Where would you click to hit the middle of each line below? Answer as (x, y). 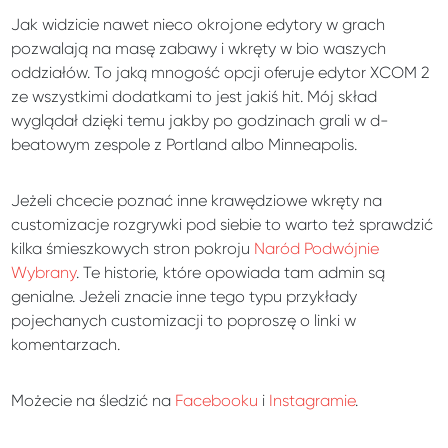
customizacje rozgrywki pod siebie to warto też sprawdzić (222, 224)
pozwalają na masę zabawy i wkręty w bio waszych (199, 48)
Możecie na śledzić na (93, 400)
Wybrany (44, 272)
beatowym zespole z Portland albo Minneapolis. (184, 144)
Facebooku (217, 400)
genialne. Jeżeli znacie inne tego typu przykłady (184, 296)
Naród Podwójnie (317, 248)
